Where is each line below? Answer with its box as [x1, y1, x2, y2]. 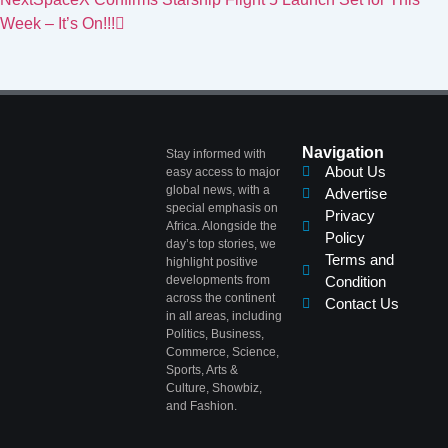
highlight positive [166, 255, 258, 270]
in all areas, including [166, 309, 282, 324]
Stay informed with [166, 147, 266, 162]
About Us [324, 163, 386, 181]
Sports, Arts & [166, 363, 238, 378]
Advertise [324, 185, 387, 203]
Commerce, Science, [166, 345, 279, 360]
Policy [324, 229, 365, 247]
